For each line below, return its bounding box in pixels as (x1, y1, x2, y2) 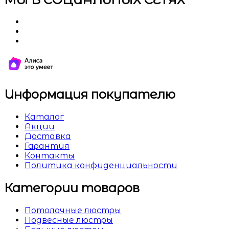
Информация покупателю (4, 87, 175, 102)
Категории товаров (4, 180, 140, 196)
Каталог (25, 112, 64, 122)
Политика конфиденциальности (25, 161, 177, 171)
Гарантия (25, 141, 70, 151)
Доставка (25, 131, 71, 142)
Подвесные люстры (25, 215, 113, 225)
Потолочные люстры (25, 205, 121, 216)
